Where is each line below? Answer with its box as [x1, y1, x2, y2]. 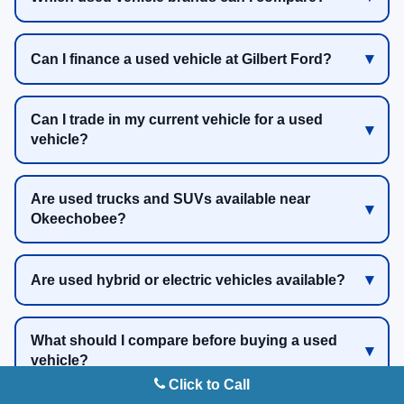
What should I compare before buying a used [31, 333, 337, 349]
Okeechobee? [31, 211, 126, 227]
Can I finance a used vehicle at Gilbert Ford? [31, 50, 332, 67]
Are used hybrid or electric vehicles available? [31, 271, 345, 288]
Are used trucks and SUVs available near [31, 191, 310, 207]
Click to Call [165, 377, 250, 392]
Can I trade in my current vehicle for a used [31, 112, 323, 128]
